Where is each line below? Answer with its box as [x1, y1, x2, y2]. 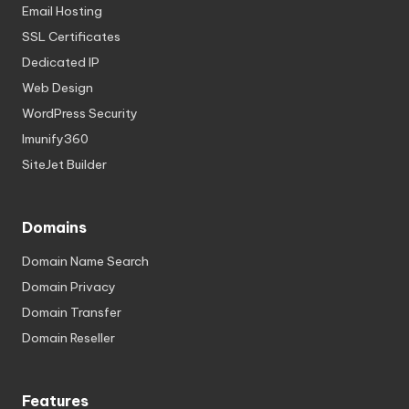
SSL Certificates [22, 28, 121, 46]
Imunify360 [22, 131, 89, 148]
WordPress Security [22, 105, 138, 122]
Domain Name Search [22, 253, 149, 270]
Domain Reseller [22, 330, 115, 347]
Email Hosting [22, 3, 102, 20]
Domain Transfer [22, 304, 121, 321]
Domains [22, 218, 87, 237]
